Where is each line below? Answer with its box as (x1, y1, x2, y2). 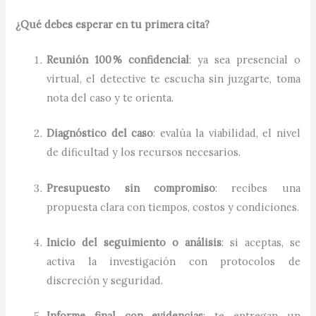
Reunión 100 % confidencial (47, 52, 189, 66)
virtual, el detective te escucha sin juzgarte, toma (47, 71, 300, 85)
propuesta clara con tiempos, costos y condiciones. (47, 200, 300, 214)
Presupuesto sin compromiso (47, 181, 215, 195)
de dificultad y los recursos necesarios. (47, 145, 241, 159)
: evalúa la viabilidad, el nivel (153, 126, 300, 140)
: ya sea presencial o (189, 52, 300, 66)
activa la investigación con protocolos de (47, 254, 300, 268)
